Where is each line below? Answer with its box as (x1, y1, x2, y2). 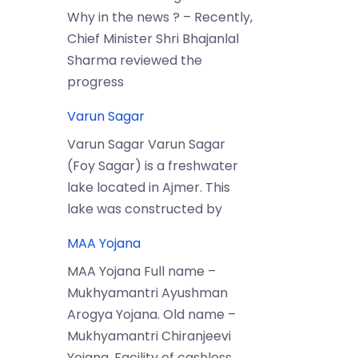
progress (66, 73, 124, 91)
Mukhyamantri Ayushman (66, 284, 228, 302)
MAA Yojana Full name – (66, 262, 216, 280)
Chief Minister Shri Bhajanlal (66, 30, 239, 48)
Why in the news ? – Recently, (66, 8, 253, 26)
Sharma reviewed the (66, 51, 202, 70)
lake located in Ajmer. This (66, 178, 230, 197)
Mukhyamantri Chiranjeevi (66, 327, 231, 345)
